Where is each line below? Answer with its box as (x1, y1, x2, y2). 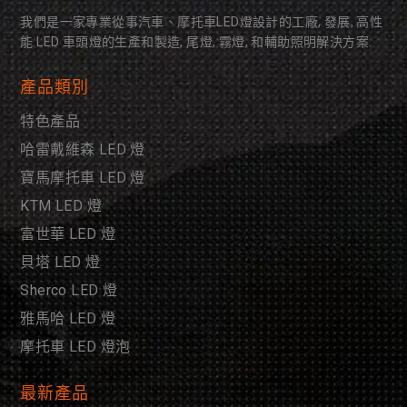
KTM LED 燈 (20, 196, 103, 214)
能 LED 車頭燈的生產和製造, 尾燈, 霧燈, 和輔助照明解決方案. (20, 34, 372, 49)
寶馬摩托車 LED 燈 (20, 168, 145, 186)
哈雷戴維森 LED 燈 (20, 140, 145, 158)
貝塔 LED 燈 (20, 253, 101, 271)
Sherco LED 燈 (20, 281, 118, 299)
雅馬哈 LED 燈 (20, 309, 116, 327)
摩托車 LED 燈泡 (20, 337, 131, 355)
